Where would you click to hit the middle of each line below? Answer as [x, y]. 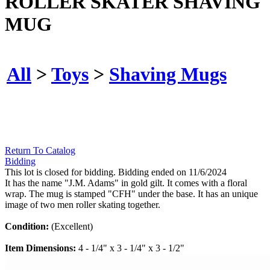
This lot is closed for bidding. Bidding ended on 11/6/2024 [116, 172]
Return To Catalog [40, 151]
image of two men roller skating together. [83, 205]
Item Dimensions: [42, 248]
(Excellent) [72, 227]
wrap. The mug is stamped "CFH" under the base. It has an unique [131, 194]
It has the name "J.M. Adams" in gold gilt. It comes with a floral [126, 183]
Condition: [28, 227]
